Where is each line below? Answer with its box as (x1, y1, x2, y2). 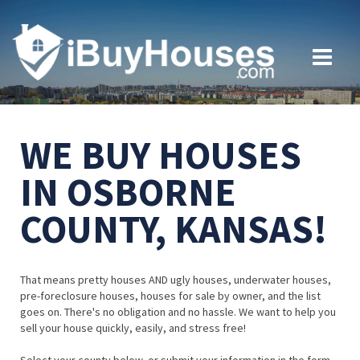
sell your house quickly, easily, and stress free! (20, 321, 246, 336)
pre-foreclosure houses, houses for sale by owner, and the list (20, 288, 321, 304)
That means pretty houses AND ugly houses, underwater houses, (20, 272, 331, 288)
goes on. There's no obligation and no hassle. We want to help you (20, 305, 336, 320)
